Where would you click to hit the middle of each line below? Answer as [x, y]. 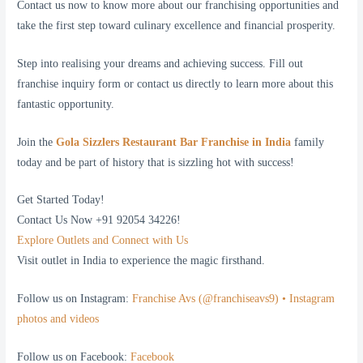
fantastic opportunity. [66, 104]
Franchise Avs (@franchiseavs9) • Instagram [234, 299]
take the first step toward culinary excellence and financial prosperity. [177, 25]
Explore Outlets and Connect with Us [103, 241]
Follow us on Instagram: [75, 299]
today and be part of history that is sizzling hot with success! [156, 162]
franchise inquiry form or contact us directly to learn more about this [175, 83]
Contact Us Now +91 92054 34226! [99, 220]
